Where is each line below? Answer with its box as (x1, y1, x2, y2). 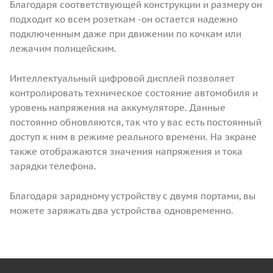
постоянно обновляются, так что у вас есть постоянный (10, 116, 261, 128)
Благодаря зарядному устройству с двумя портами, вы (10, 190, 256, 202)
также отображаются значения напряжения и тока (10, 145, 243, 157)
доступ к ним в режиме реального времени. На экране (10, 130, 257, 143)
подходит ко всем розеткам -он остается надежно (10, 13, 238, 25)
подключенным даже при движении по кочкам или (10, 27, 241, 40)
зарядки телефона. (10, 160, 96, 172)
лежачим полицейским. (10, 42, 116, 54)
